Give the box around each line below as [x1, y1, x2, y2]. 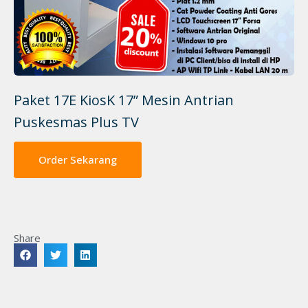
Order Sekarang [38, 153, 117, 166]
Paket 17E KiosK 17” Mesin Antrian [14, 91, 234, 109]
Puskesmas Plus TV [14, 113, 139, 131]
